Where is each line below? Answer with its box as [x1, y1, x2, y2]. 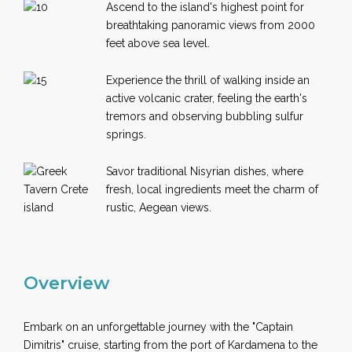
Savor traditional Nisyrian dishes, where [106, 164, 304, 178]
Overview [24, 271, 111, 294]
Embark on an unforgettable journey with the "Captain [24, 320, 294, 333]
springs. [106, 127, 147, 141]
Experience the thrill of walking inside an [106, 73, 310, 86]
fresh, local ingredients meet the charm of [106, 182, 319, 196]
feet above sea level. [106, 36, 211, 49]
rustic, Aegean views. [106, 200, 212, 214]
